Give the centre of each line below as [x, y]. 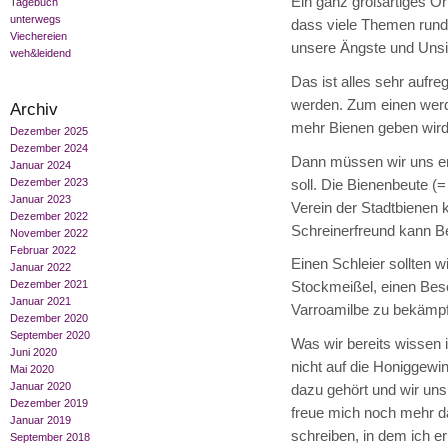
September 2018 [50, 437]
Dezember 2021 [49, 284]
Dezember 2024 [49, 148]
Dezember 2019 [49, 403]
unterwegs [35, 19]
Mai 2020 [32, 369]
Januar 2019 [40, 420]
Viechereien [38, 36]
